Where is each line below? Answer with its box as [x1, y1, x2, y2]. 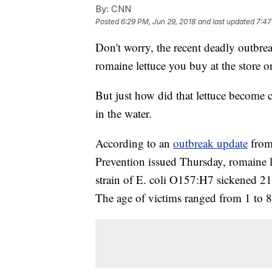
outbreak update [173, 135, 248, 151]
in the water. [95, 106, 152, 121]
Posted [95, 17, 121, 27]
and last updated [198, 17, 254, 27]
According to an [95, 135, 173, 151]
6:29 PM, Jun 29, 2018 [121, 17, 195, 27]
